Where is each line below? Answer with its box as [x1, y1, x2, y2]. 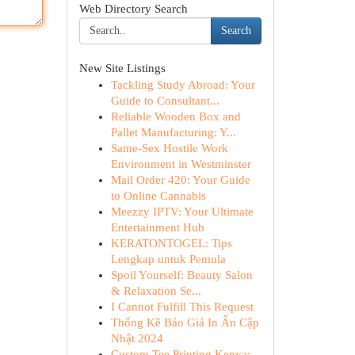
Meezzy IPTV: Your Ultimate [110, 205, 254, 218]
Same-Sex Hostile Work [110, 142, 228, 155]
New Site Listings [78, 62, 166, 74]
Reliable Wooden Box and [110, 110, 241, 123]
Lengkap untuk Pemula [110, 253, 226, 265]
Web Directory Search [78, 2, 188, 15]
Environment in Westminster [110, 158, 251, 170]
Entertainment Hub [110, 221, 204, 234]
